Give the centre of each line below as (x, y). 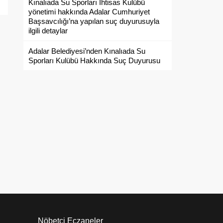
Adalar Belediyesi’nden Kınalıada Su (87, 51)
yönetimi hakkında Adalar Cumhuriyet (89, 12)
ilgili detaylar (48, 31)
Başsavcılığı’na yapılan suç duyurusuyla (94, 21)
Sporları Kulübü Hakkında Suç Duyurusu (94, 60)
